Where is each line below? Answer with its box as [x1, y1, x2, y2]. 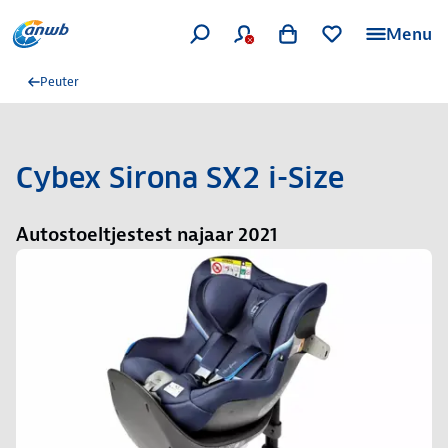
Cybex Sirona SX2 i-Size [16, 160, 344, 196]
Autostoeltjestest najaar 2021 [16, 222, 277, 247]
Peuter [40, 73, 79, 90]
